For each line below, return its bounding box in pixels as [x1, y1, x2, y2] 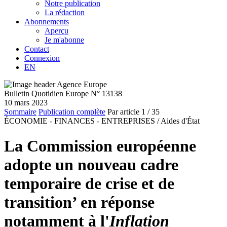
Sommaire [4, 107, 36, 117]
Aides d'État [161, 117, 200, 126]
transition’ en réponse [4, 193, 155, 211]
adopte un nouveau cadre [4, 155, 178, 174]
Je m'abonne [45, 35, 84, 45]
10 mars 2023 [4, 98, 48, 107]
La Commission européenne [4, 136, 196, 155]
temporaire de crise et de [4, 174, 174, 193]
